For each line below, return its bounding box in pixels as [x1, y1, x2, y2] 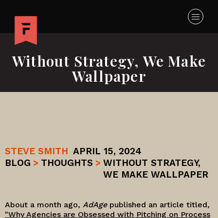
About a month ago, [5, 200, 83, 209]
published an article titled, [107, 200, 210, 209]
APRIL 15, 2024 [73, 145, 142, 157]
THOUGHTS [41, 157, 93, 168]
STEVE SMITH [5, 145, 68, 157]
